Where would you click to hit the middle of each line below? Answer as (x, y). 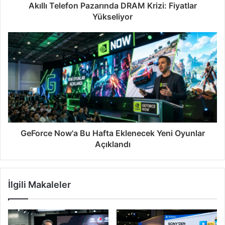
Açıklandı (113, 144)
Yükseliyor (113, 17)
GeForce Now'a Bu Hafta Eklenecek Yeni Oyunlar (113, 133)
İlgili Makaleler (39, 185)
